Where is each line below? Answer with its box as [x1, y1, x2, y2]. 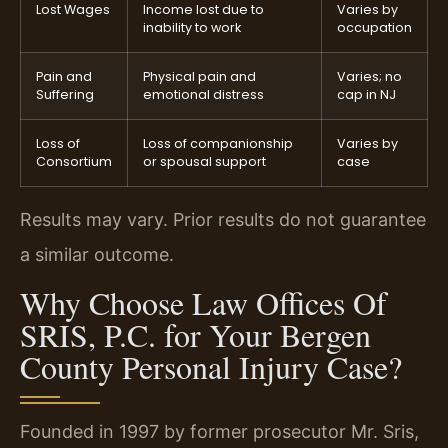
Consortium [36, 153, 112, 171]
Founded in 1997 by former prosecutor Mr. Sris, [20, 420, 419, 442]
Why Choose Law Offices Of [20, 280, 387, 324]
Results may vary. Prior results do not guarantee [20, 209, 426, 231]
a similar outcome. [20, 244, 174, 266]
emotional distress [143, 86, 264, 104]
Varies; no [337, 68, 402, 86]
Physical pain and [143, 68, 256, 86]
